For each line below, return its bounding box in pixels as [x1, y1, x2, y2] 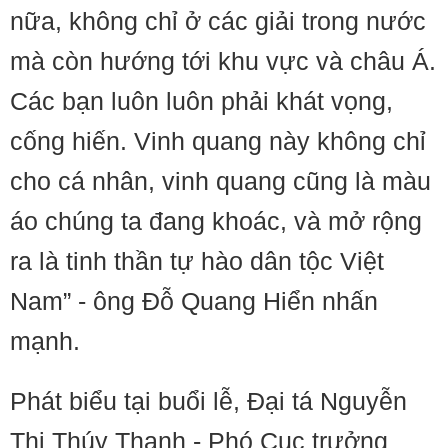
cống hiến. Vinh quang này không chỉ [10, 127, 426, 155]
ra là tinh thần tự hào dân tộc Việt [10, 247, 384, 275]
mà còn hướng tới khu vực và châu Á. [10, 47, 436, 75]
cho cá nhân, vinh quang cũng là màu [10, 167, 431, 195]
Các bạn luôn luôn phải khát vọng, [10, 87, 393, 115]
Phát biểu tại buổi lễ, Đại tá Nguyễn [10, 387, 407, 415]
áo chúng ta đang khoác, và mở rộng [10, 207, 422, 235]
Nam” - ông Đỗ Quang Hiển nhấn [10, 287, 378, 315]
